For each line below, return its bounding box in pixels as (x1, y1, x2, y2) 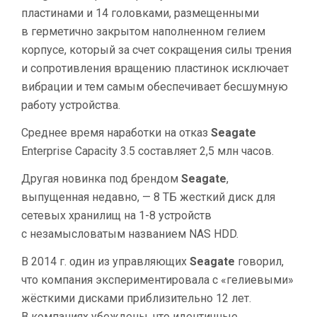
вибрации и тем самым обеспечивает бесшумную (21, 79, 288, 93)
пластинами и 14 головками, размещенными (21, 6, 259, 20)
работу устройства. (21, 98, 120, 112)
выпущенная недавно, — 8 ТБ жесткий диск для (21, 190, 275, 204)
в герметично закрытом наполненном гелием (21, 24, 265, 38)
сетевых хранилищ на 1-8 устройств (21, 208, 212, 222)
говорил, (235, 254, 284, 268)
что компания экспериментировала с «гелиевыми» (21, 272, 294, 287)
